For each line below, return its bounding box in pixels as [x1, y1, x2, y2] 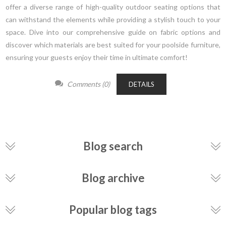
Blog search [83, 139, 143, 153]
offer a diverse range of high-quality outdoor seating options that [6, 2, 220, 11]
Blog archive [81, 171, 145, 185]
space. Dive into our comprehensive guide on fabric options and [6, 27, 220, 36]
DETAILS [128, 80, 154, 88]
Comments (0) [67, 79, 110, 88]
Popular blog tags [69, 202, 157, 216]
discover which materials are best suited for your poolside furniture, [6, 40, 220, 49]
